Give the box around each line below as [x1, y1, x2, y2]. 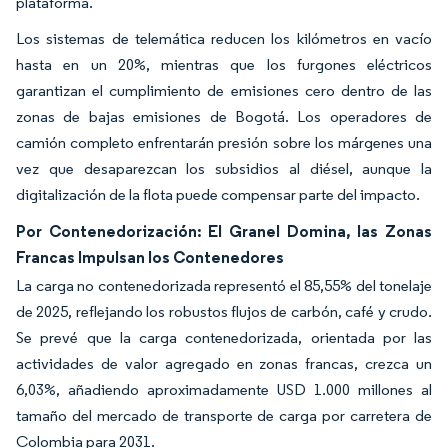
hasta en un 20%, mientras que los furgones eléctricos [16, 54, 432, 74]
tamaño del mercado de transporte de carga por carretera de [16, 405, 432, 425]
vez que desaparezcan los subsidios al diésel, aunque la [16, 158, 432, 178]
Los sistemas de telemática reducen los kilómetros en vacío [16, 28, 432, 48]
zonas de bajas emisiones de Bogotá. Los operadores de [16, 106, 432, 126]
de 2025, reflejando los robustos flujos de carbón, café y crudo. [16, 301, 432, 321]
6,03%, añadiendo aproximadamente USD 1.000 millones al [16, 379, 432, 399]
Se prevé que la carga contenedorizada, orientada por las [16, 327, 432, 347]
